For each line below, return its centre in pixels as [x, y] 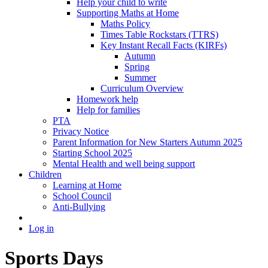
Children [45, 175]
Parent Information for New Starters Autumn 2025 [147, 142]
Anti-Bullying [79, 207]
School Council [82, 196]
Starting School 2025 [92, 153]
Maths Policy [125, 24]
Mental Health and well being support [124, 164]
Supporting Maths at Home [128, 13]
